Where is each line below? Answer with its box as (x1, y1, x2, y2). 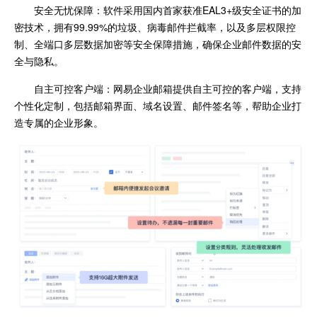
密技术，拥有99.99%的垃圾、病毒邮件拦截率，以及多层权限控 (14, 20, 296, 35)
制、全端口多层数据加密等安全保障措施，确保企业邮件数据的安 (14, 37, 301, 52)
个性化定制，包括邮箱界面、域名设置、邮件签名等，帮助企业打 (14, 98, 301, 113)
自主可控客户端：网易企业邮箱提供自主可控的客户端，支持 (34, 81, 301, 96)
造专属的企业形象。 (14, 115, 103, 130)
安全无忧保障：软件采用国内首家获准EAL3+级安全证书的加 (34, 3, 301, 18)
